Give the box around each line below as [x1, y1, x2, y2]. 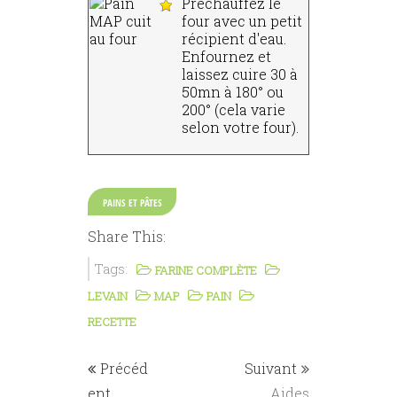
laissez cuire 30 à [182, 65, 298, 84]
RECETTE [88, 313, 136, 330]
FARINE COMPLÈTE [155, 261, 257, 278]
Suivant [245, 358, 297, 378]
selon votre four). [182, 118, 299, 137]
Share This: [88, 226, 166, 245]
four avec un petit [182, 12, 302, 31]
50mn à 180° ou [182, 82, 284, 102]
